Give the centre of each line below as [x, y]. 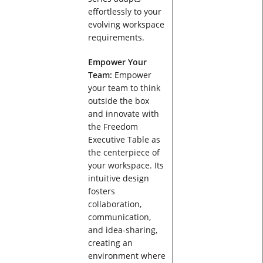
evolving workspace [126, 25]
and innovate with [123, 114]
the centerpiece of [124, 153]
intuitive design [118, 178]
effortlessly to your [124, 12]
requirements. [116, 38]
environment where [127, 256]
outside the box [118, 101]
